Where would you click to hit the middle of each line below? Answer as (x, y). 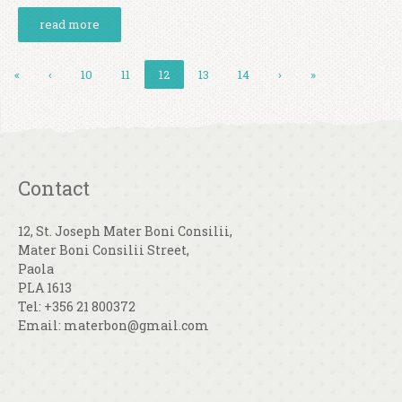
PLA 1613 (45, 288)
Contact (54, 188)
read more (70, 24)
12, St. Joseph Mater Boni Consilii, (125, 231)
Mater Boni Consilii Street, (104, 250)
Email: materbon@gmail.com (114, 325)
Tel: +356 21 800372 (77, 306)
